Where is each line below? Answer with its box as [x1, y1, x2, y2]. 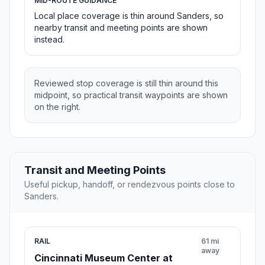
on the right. [34, 102, 80, 112]
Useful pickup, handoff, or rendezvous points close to [24, 179, 235, 190]
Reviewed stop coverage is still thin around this [34, 78, 218, 89]
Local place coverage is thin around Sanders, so [34, 11, 224, 21]
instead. [34, 34, 64, 45]
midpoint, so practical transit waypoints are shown [34, 90, 228, 101]
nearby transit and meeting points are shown [34, 22, 208, 33]
